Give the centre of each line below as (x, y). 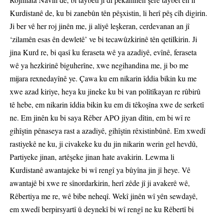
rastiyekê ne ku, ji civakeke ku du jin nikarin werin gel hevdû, (104, 144)
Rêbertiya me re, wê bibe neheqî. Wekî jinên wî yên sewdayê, (104, 196)
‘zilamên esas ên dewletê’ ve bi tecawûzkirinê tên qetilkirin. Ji (103, 39)
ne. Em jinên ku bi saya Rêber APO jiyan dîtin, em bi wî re (100, 118)
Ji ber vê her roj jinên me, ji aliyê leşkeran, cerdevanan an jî (100, 26)
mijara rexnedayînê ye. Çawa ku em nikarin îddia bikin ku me (103, 78)
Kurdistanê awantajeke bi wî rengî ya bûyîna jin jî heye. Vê (100, 170)
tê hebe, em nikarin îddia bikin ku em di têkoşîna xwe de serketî (107, 105)
